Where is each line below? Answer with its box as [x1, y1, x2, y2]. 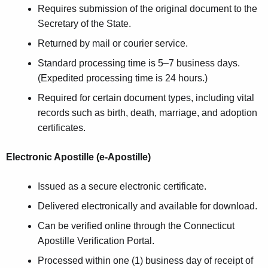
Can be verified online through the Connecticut [37, 221, 234, 232]
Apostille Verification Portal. [37, 236, 154, 246]
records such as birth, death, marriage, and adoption [37, 108, 257, 118]
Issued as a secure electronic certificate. [37, 181, 206, 192]
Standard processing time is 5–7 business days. [37, 58, 240, 69]
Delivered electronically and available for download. [37, 201, 257, 212]
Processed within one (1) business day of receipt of [37, 255, 253, 266]
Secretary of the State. [37, 19, 131, 29]
